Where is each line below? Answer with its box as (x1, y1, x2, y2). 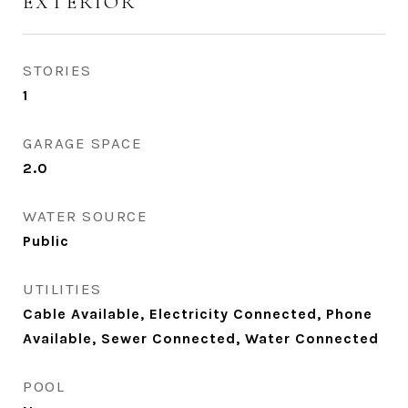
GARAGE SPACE (23, 134, 142, 152)
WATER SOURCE (23, 207, 148, 225)
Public (23, 232, 69, 250)
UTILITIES (23, 280, 102, 298)
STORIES (23, 61, 92, 79)
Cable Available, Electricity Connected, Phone (23, 305, 372, 322)
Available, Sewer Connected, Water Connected (23, 330, 379, 347)
